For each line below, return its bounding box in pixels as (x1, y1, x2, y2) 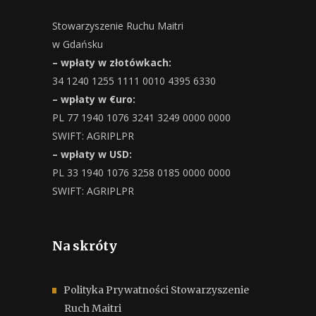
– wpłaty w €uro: (52, 92, 135, 106)
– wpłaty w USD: (52, 147, 132, 161)
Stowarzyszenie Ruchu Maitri (52, 19, 183, 32)
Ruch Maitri (64, 302, 121, 315)
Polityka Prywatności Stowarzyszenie (63, 284, 249, 296)
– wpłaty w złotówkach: (52, 56, 171, 69)
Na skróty (52, 238, 117, 254)
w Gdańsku (52, 37, 103, 51)
